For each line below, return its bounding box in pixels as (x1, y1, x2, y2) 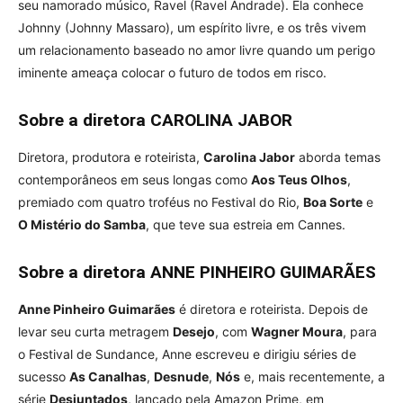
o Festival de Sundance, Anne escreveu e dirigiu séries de (18, 345, 356, 362)
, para (343, 323, 377, 339)
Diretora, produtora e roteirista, (18, 148, 203, 165)
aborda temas (295, 148, 381, 165)
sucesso (18, 368, 69, 384)
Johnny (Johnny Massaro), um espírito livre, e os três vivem (18, 19, 366, 35)
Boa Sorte (303, 193, 363, 210)
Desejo (173, 323, 215, 339)
